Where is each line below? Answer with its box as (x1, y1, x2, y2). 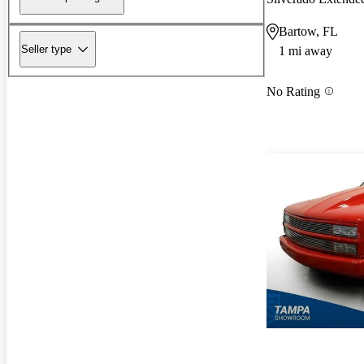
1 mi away (279, 44, 332, 58)
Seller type (21, 42, 71, 55)
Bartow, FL (279, 24, 338, 39)
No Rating (266, 84, 320, 98)
